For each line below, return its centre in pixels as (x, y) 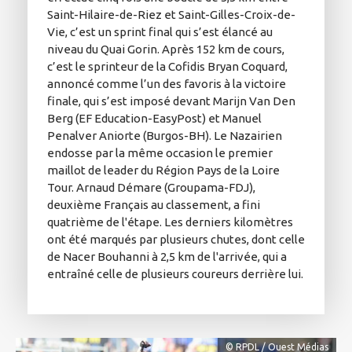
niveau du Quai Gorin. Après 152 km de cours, (166, 49)
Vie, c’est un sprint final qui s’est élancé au (160, 31)
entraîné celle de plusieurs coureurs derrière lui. (175, 273)
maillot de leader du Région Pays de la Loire (163, 170)
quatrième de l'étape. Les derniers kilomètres (170, 222)
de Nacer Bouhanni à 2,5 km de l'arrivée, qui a (167, 256)
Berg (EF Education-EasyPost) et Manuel (154, 118)
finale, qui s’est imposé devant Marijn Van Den (171, 101)
